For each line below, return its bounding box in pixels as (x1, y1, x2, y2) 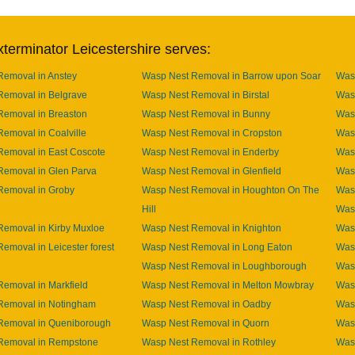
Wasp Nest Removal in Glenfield (142, 166, 281, 176)
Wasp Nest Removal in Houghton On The (142, 185, 319, 195)
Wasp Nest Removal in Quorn (142, 318, 269, 328)
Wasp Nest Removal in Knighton (142, 223, 281, 233)
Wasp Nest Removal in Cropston (142, 128, 282, 138)
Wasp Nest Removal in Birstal (142, 90, 269, 100)
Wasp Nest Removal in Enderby (142, 147, 279, 157)
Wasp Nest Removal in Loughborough (142, 261, 307, 271)
